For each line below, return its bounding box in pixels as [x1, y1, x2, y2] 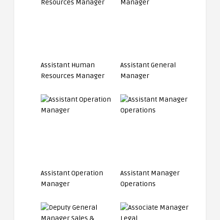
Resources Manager [40, 72, 105, 80]
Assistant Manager [120, 169, 180, 177]
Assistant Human [40, 61, 95, 69]
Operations [120, 180, 156, 188]
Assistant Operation [40, 169, 103, 177]
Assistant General [120, 61, 176, 69]
